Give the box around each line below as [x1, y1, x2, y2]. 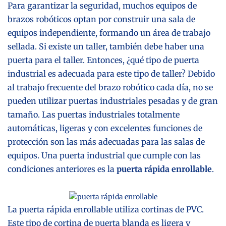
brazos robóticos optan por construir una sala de [8, 14, 195, 24]
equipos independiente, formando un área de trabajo [8, 27, 210, 38]
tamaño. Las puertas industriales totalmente [8, 109, 180, 120]
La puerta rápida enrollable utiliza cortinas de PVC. [8, 204, 204, 214]
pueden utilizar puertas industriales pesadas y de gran [8, 95, 218, 106]
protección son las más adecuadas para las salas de [8, 136, 205, 147]
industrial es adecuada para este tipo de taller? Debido [8, 68, 215, 79]
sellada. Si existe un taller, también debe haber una [8, 41, 204, 51]
